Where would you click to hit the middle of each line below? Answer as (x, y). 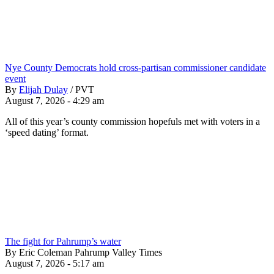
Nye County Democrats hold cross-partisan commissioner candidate (135, 67)
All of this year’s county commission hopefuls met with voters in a (132, 121)
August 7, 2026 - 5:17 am (54, 263)
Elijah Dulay (43, 89)
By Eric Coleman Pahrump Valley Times (83, 252)
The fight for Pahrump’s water (63, 241)
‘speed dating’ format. (47, 132)
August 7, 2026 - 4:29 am (54, 100)
